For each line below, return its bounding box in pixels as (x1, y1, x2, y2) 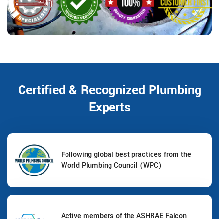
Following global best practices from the (61, 150, 191, 160)
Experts (88, 99, 131, 117)
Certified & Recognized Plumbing (18, 82, 201, 100)
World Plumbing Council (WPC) (61, 160, 162, 171)
